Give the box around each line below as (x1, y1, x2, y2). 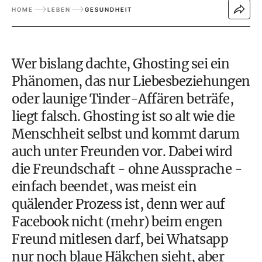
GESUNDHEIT (85, 5, 132, 13)
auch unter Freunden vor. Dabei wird (12, 143, 233, 160)
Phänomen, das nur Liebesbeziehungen (12, 73, 250, 89)
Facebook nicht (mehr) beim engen (12, 213, 222, 230)
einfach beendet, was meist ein (12, 178, 196, 195)
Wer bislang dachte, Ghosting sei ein (12, 56, 229, 72)
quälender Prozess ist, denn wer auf (12, 196, 225, 212)
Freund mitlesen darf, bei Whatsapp (12, 231, 228, 247)
